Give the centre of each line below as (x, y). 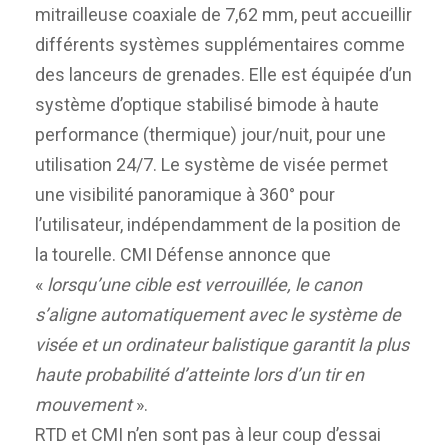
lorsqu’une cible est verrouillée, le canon (204, 284)
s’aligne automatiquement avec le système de (218, 314)
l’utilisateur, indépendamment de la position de (218, 224)
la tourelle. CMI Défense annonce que (183, 254)
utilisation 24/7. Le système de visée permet (211, 164)
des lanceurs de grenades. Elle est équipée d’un (223, 74)
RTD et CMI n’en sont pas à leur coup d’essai (208, 434)
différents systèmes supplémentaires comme (220, 44)
